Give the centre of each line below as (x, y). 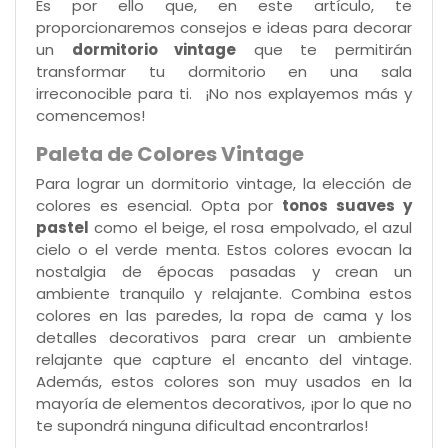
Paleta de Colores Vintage (170, 153)
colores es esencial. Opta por (159, 205)
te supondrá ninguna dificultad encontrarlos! (202, 425)
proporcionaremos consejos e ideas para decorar (224, 27)
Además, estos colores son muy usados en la (224, 381)
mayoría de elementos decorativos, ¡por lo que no (224, 403)
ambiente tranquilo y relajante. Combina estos (224, 293)
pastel (62, 227)
